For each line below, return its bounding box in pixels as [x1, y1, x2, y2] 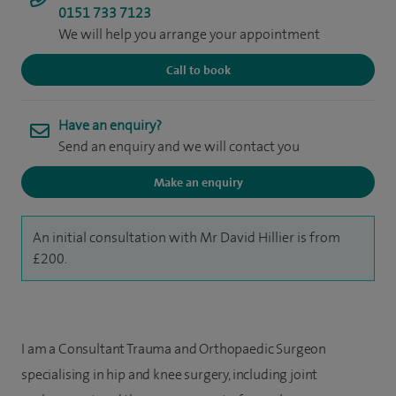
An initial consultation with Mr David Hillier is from [33, 228, 340, 247]
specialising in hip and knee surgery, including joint [21, 365, 318, 384]
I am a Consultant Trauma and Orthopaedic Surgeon [21, 339, 327, 358]
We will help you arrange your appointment [58, 25, 320, 43]
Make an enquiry [153, 174, 243, 190]
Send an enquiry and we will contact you [58, 137, 300, 156]
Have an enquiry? [58, 116, 162, 134]
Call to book [165, 62, 231, 78]
